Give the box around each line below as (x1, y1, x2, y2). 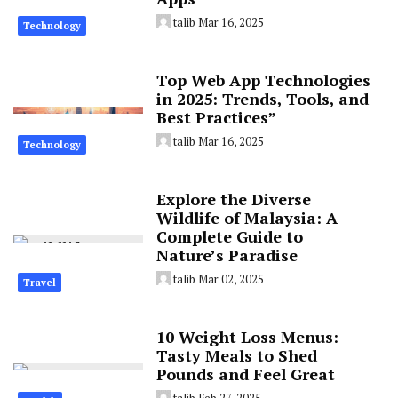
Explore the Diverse (156, 187, 312, 210)
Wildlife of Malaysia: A (156, 206, 338, 228)
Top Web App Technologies (156, 68, 371, 91)
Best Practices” (156, 106, 277, 128)
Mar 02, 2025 (198, 270, 265, 287)
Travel (23, 275, 56, 289)
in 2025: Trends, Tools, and (156, 87, 370, 109)
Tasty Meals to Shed (156, 344, 318, 366)
